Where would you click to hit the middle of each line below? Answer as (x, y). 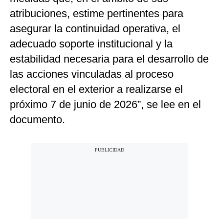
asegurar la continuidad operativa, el (95, 29)
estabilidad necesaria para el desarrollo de (109, 59)
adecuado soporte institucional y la (91, 44)
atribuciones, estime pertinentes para (97, 14)
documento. (37, 120)
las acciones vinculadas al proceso (92, 74)
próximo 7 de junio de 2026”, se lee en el (105, 105)
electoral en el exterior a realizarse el (96, 89)
